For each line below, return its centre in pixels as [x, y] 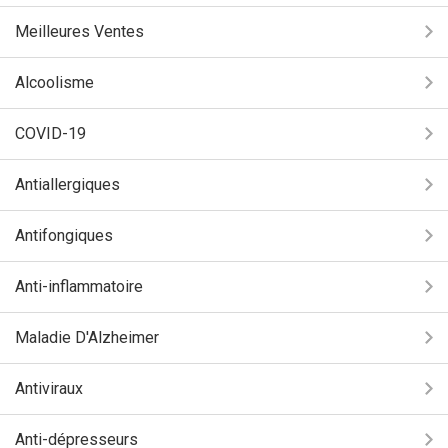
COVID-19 [50, 133]
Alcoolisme [54, 82]
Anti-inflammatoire [79, 286]
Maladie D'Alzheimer [87, 337]
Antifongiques [64, 235]
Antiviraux [49, 388]
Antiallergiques [67, 184]
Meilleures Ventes [79, 31]
